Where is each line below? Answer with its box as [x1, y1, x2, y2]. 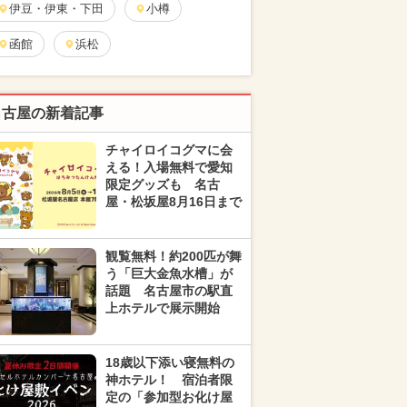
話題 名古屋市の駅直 [105, 283, 233, 298]
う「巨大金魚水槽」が [105, 266, 233, 281]
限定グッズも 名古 [105, 177, 220, 192]
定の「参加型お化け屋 [105, 390, 233, 404]
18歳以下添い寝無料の [105, 355, 234, 370]
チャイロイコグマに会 [105, 143, 233, 157]
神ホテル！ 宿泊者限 [105, 372, 233, 387]
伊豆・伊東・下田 [9, 2, 104, 15]
